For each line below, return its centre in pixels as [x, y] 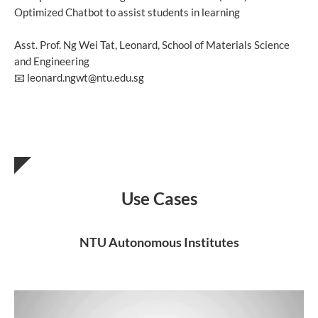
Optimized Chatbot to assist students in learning [127, 12]
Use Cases [159, 199]
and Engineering [52, 61]
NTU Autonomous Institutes [159, 242]
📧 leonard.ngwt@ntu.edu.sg [79, 78]
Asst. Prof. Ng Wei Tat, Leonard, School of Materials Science [152, 45]
